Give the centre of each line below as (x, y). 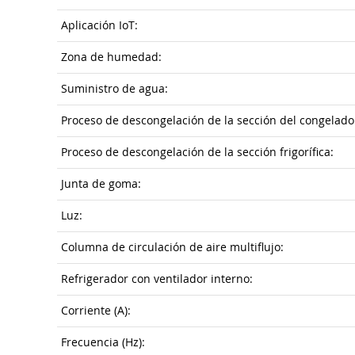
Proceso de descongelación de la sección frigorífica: (197, 152)
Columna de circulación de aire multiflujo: (172, 247)
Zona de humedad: (111, 57)
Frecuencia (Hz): (103, 342)
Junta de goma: (101, 184)
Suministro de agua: (115, 89)
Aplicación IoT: (99, 25)
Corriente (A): (96, 311)
